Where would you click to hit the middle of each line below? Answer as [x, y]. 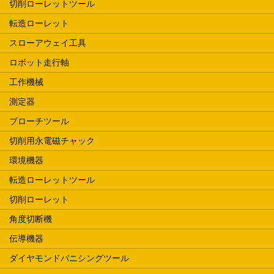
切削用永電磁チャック [52, 140]
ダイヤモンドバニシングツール [69, 258]
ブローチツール [39, 121]
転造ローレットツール [52, 180]
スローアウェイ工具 [48, 43]
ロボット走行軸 [39, 62]
